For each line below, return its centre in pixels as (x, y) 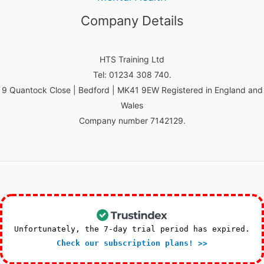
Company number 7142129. (132, 121)
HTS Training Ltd (132, 60)
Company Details (132, 21)
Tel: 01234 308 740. (132, 75)
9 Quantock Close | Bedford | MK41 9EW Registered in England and (132, 90)
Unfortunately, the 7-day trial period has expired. (132, 229)
